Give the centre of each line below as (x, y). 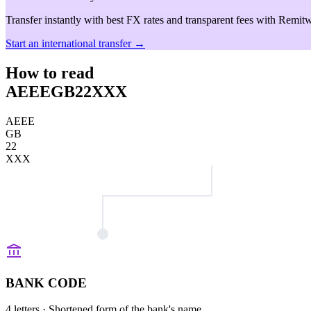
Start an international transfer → (75, 43)
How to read (50, 73)
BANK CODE (46, 283)
